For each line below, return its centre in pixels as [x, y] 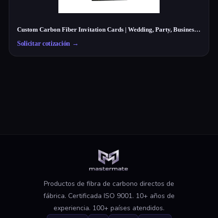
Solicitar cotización [43, 44]
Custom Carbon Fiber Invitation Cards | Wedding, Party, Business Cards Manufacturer [197, 29]
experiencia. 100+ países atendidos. [109, 208]
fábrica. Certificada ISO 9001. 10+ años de [109, 196]
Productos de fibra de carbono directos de [109, 184]
